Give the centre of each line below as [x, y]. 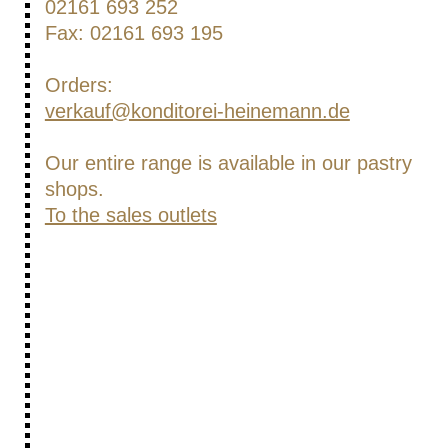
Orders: [78, 85]
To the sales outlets [130, 215]
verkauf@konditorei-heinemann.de [197, 111]
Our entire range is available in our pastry [228, 163]
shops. [74, 189]
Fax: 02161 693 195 [133, 33]
